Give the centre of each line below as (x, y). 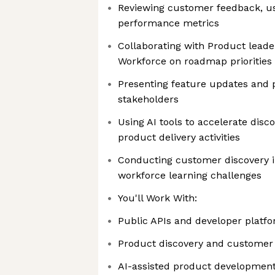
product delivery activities (179, 137)
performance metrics (168, 23)
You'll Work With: (157, 198)
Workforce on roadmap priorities (195, 61)
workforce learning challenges (190, 175)
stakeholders (148, 99)
